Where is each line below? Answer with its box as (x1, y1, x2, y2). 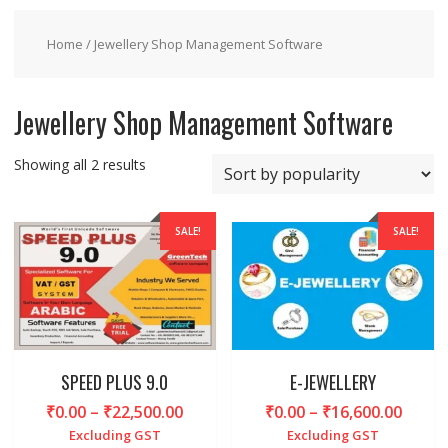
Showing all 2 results (13, 155, 146, 175)
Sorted (144, 154, 188, 174)
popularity (144, 198, 209, 218)
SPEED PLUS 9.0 (61, 369, 169, 396)
